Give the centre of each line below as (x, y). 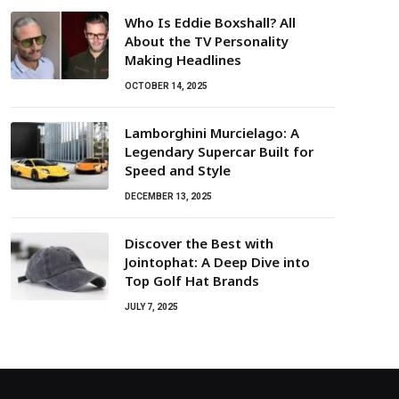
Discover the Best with (199, 244)
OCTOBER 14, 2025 (166, 86)
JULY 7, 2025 (151, 307)
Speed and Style (178, 171)
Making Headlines (183, 60)
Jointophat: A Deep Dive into (217, 262)
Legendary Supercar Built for (219, 152)
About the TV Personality (207, 41)
